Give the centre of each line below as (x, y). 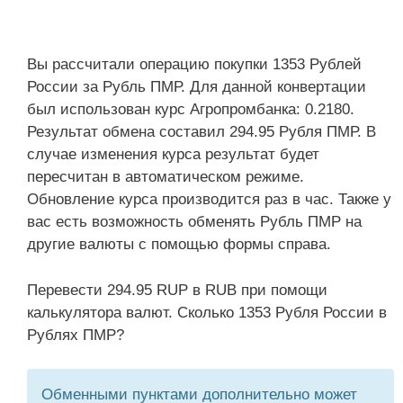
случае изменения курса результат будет (173, 154)
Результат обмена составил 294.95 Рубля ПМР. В (201, 132)
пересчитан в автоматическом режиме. (166, 177)
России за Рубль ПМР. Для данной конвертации (197, 87)
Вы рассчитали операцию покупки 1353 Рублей (194, 64)
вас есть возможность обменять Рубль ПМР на (194, 222)
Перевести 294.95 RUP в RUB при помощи (177, 290)
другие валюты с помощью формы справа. (179, 244)
